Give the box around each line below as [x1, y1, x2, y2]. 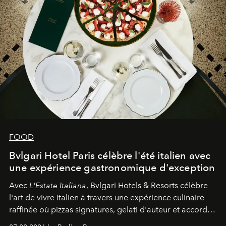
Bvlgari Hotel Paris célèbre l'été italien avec [9, 149, 211, 161]
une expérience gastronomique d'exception [9, 161, 215, 174]
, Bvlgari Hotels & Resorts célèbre [86, 180, 208, 190]
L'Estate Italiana [29, 180, 86, 190]
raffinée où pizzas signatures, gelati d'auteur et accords [9, 204, 211, 214]
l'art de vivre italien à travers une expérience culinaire [9, 192, 204, 202]
